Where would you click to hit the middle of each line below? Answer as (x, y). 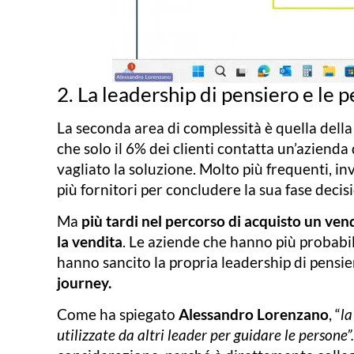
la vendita (90, 241)
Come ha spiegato (118, 314)
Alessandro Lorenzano (254, 314)
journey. (84, 282)
